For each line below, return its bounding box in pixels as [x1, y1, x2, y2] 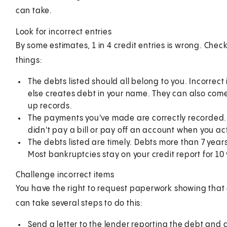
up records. [27, 101, 72, 110]
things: [15, 56, 43, 65]
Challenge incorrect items [15, 170, 115, 179]
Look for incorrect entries [15, 27, 112, 36]
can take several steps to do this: [15, 199, 143, 208]
